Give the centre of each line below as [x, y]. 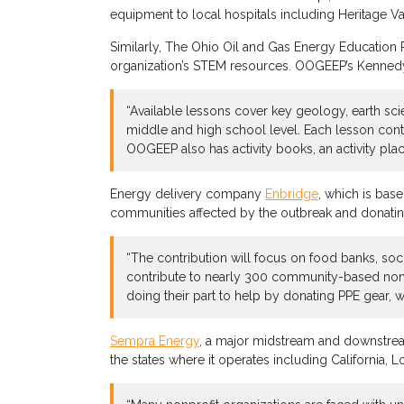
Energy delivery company [188, 194]
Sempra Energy [155, 341]
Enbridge [292, 194]
